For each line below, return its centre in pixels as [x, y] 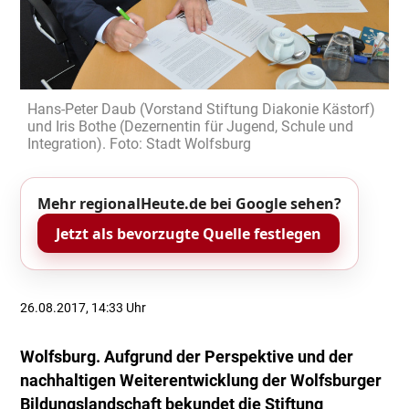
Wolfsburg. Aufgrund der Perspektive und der [187, 357]
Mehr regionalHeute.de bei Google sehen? [189, 204]
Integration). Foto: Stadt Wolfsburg [140, 143]
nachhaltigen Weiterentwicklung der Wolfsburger [201, 381]
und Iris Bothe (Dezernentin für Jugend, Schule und [191, 126]
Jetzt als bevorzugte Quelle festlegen [189, 233]
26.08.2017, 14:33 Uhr [84, 308]
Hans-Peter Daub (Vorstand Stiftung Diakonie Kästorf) [202, 109]
